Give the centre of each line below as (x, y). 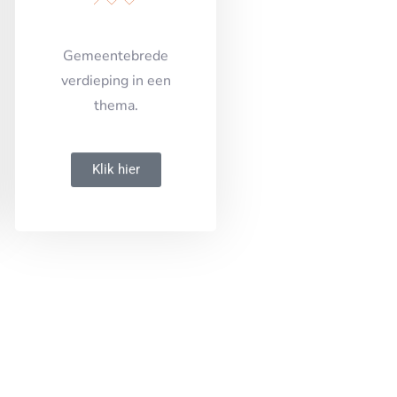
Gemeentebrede (116, 70)
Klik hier (116, 184)
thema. (116, 119)
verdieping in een (116, 94)
